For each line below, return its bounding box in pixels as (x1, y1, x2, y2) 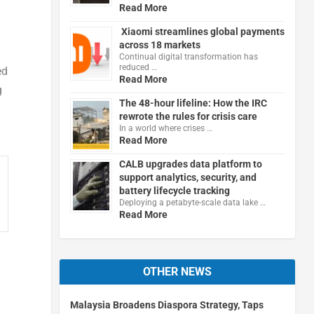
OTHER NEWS (142, 264, 212, 278)
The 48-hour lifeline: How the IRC (118, 97, 267, 109)
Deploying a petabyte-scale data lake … (118, 197, 266, 207)
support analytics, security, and (118, 171, 257, 183)
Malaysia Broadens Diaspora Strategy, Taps (69, 299, 264, 310)
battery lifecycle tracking (118, 184, 230, 196)
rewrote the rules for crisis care (118, 110, 257, 122)
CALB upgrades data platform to (118, 158, 262, 170)
